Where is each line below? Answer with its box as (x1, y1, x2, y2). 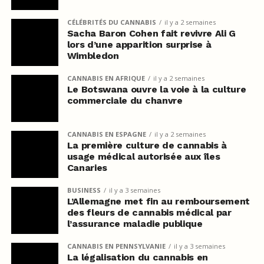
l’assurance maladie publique (67, 218, 203, 230)
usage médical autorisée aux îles (67, 151, 220, 163)
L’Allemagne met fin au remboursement (67, 196, 250, 207)
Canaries (67, 162, 108, 174)
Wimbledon (67, 50, 119, 62)
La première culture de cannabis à (67, 140, 227, 151)
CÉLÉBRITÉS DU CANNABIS (67, 18, 156, 27)
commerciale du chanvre (67, 95, 183, 107)
